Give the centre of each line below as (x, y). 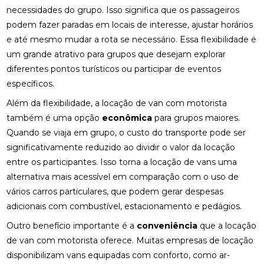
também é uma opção (55, 118)
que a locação (227, 226)
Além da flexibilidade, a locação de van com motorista (117, 103)
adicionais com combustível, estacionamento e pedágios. (124, 206)
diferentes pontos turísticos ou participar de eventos (114, 69)
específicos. (31, 84)
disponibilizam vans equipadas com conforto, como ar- (118, 255)
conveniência (167, 226)
